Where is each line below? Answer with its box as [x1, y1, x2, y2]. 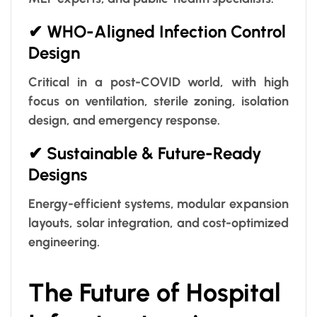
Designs [28, 164, 87, 185]
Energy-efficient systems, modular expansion [28, 196, 289, 212]
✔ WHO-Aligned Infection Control [28, 21, 286, 42]
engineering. [28, 234, 100, 250]
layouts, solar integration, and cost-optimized [28, 215, 289, 231]
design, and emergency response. [28, 113, 220, 129]
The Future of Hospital [28, 277, 281, 309]
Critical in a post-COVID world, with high [28, 74, 289, 91]
